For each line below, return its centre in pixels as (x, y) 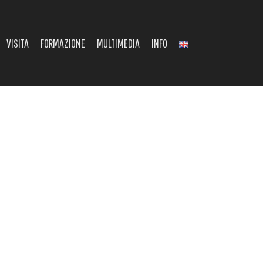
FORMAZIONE (63, 43)
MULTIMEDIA (118, 43)
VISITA (18, 43)
